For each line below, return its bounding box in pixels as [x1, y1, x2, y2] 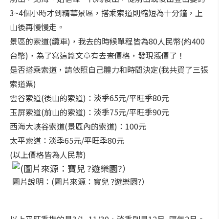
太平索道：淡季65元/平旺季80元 [10, 134, 124, 146]
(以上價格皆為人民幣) [10, 149, 86, 160]
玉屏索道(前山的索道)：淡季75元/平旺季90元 [10, 106, 169, 118]
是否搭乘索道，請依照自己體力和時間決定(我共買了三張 [10, 64, 208, 75]
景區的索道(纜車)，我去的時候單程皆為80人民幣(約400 [10, 35, 205, 47]
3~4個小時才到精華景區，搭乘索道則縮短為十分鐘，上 [10, 7, 203, 19]
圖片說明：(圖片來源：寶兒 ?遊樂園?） [12, 175, 149, 187]
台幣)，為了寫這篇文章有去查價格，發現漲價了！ [10, 49, 185, 61]
